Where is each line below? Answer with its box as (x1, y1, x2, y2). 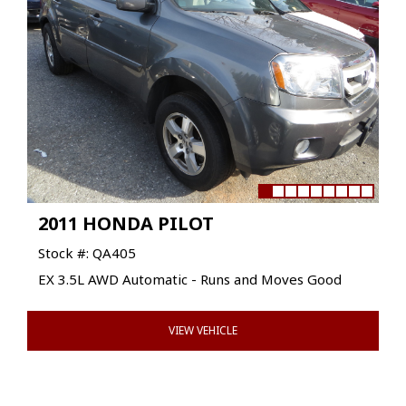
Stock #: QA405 (38, 244, 136, 262)
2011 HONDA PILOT (38, 211, 214, 236)
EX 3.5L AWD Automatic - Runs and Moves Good (38, 270, 342, 288)
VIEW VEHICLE (169, 323, 237, 338)
